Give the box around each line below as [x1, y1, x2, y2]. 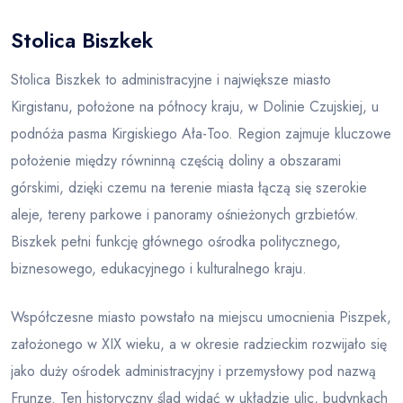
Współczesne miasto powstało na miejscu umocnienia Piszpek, [11, 307, 391, 327]
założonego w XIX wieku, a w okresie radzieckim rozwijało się [11, 334, 387, 354]
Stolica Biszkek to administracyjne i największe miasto [11, 69, 331, 90]
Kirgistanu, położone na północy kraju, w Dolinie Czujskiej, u [11, 96, 379, 117]
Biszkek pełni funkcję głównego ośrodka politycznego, [11, 231, 341, 252]
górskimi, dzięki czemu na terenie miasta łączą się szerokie [11, 177, 367, 198]
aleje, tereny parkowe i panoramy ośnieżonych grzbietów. [11, 204, 359, 225]
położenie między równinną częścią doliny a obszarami [11, 150, 341, 171]
